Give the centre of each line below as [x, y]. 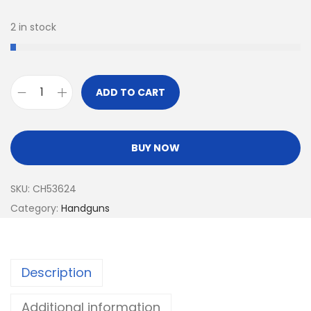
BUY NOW [155, 148]
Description [57, 273]
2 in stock [33, 27]
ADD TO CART [131, 93]
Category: [36, 209]
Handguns [85, 209]
